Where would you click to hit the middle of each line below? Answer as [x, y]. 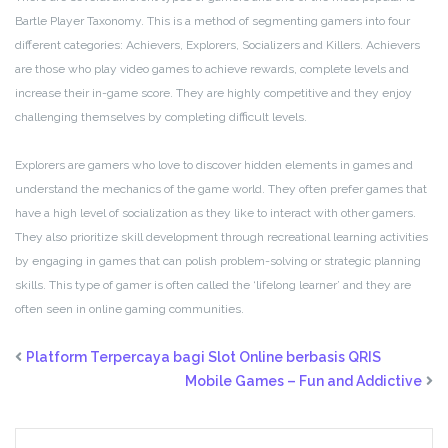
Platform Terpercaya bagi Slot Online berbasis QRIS [203, 357]
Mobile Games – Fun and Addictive [303, 381]
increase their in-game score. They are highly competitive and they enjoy [213, 93]
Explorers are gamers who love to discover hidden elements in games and [214, 165]
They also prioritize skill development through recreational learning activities [221, 237]
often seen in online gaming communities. [129, 309]
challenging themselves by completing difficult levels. [161, 117]
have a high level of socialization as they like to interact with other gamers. [215, 213]
